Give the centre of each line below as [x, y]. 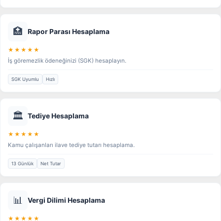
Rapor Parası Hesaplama [69, 32]
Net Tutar [51, 164]
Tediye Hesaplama [58, 116]
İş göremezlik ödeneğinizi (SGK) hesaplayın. [67, 61]
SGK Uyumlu [25, 79]
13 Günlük [22, 164]
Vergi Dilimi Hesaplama [66, 201]
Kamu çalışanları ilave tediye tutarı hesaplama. [71, 145]
